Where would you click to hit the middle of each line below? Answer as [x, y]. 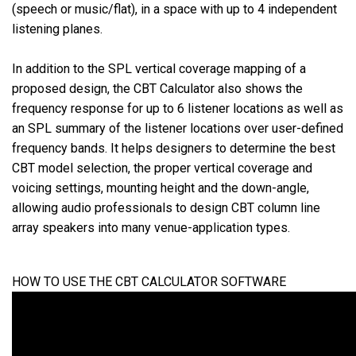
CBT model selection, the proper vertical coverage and [162, 168]
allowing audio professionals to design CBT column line [166, 208]
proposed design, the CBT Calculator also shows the [157, 89]
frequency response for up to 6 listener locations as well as [178, 109]
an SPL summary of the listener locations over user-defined [178, 129]
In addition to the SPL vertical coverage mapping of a [159, 69]
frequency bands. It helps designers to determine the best [174, 149]
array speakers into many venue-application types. [151, 228]
